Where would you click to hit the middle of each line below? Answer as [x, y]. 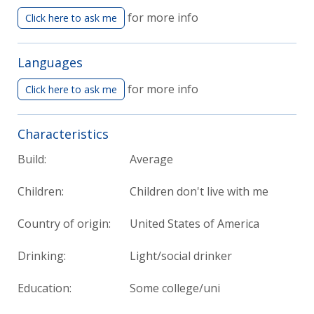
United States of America [194, 223]
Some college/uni [175, 288]
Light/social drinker [181, 255]
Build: [32, 159]
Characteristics [63, 134]
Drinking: [42, 255]
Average [151, 159]
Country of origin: [64, 223]
